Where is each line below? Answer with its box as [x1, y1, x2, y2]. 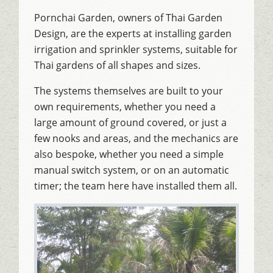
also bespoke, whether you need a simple [34, 147, 224, 161]
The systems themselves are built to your [34, 83, 224, 97]
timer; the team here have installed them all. [34, 179, 238, 193]
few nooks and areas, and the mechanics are [34, 131, 239, 145]
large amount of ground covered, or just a [34, 115, 227, 129]
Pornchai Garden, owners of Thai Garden [34, 10, 223, 24]
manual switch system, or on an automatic [34, 163, 230, 177]
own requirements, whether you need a [34, 99, 216, 113]
